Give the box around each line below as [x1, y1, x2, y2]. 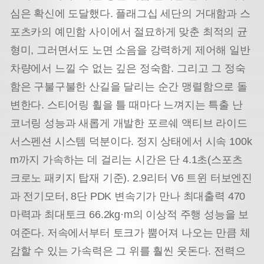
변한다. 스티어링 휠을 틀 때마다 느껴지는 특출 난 [9, 98, 243, 111]
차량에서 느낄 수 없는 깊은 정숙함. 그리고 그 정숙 [9, 62, 246, 74]
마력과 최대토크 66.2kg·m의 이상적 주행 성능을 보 [9, 208, 249, 220]
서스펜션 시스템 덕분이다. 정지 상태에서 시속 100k [9, 135, 252, 147]
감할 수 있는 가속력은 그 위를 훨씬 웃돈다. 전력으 [9, 245, 246, 257]
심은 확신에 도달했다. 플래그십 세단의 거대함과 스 [9, 7, 250, 19]
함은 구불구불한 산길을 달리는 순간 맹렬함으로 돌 [9, 80, 247, 93]
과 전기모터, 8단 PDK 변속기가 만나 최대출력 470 [9, 190, 246, 202]
